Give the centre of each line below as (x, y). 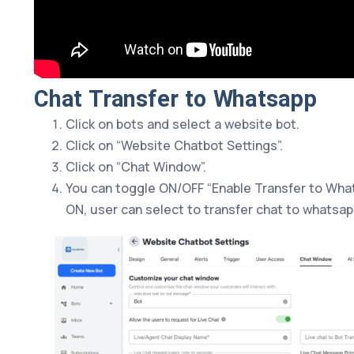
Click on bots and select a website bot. (183, 124)
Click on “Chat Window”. (136, 167)
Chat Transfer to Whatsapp (175, 99)
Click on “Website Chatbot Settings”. (174, 145)
